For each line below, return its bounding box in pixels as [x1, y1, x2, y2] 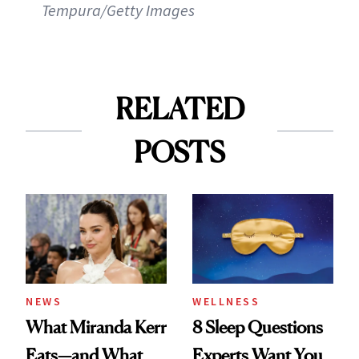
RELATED [115, 91, 244, 127]
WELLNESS [192, 293, 260, 309]
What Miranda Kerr [26, 316, 167, 337]
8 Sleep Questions [192, 316, 323, 337]
